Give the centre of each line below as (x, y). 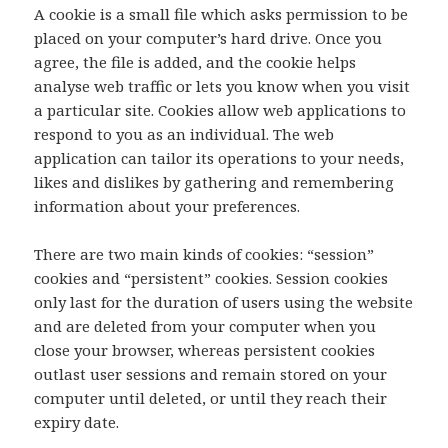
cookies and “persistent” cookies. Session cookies (211, 278)
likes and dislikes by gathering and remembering (214, 182)
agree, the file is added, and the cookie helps (195, 62)
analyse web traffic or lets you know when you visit (222, 86)
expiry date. (77, 422)
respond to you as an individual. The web (184, 134)
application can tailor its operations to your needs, (219, 158)
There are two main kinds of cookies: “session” (204, 254)
